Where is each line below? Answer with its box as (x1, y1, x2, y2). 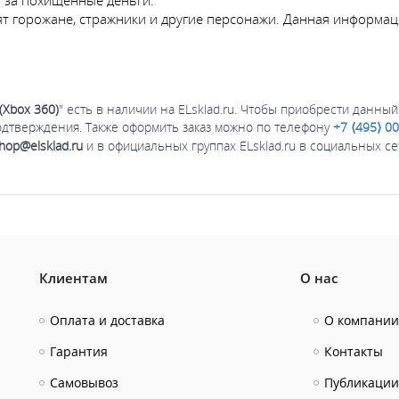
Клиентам (39, 268, 108, 287)
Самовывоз (50, 373, 118, 391)
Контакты (323, 342, 383, 360)
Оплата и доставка (50, 311, 165, 329)
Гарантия (50, 342, 108, 360)
